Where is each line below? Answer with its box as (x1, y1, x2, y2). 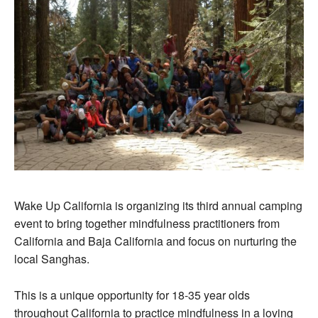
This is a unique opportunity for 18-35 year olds (14, 287, 250, 303)
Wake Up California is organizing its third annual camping (14, 197, 302, 214)
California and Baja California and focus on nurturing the (14, 233, 297, 249)
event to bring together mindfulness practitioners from (14, 215, 280, 231)
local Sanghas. (14, 251, 89, 267)
